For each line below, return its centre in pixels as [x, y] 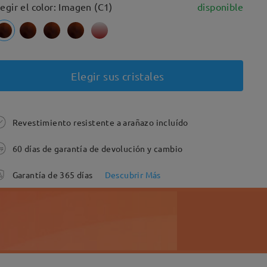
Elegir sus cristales [118, 76]
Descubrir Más [133, 175]
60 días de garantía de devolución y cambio [97, 148]
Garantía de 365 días [52, 175]
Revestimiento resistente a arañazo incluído [100, 122]
